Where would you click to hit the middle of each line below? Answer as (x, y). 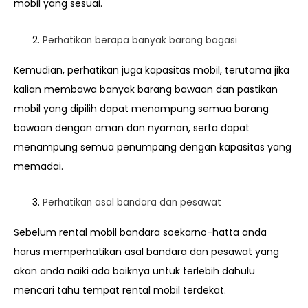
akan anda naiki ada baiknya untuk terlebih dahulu (134, 271)
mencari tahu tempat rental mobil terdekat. (120, 290)
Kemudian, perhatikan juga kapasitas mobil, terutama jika (152, 70)
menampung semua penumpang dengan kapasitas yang (153, 147)
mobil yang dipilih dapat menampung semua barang (141, 108)
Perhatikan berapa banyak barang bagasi (140, 40)
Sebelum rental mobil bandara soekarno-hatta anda (140, 233)
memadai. (38, 166)
